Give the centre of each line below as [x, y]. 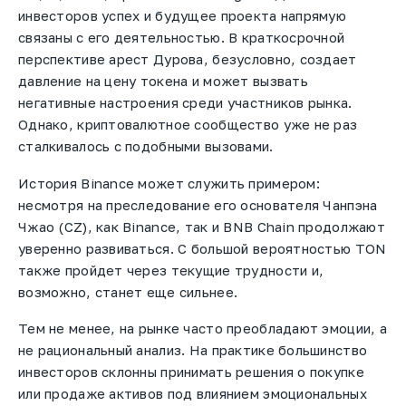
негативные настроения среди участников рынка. [185, 103]
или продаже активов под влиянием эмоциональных [193, 394]
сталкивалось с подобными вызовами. [146, 146]
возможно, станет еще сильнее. [128, 291]
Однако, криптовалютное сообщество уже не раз [188, 125]
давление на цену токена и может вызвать [163, 81]
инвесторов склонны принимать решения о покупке [191, 372]
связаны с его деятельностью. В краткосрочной [182, 38]
